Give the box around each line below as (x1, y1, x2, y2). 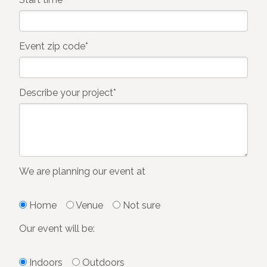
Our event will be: (19, 222, 95, 234)
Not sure (123, 200, 160, 212)
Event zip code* (19, 41, 88, 52)
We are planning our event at (19, 166, 145, 178)
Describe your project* (19, 87, 116, 99)
